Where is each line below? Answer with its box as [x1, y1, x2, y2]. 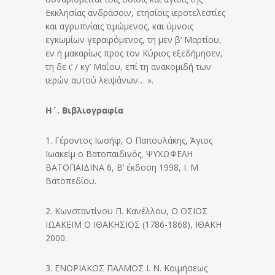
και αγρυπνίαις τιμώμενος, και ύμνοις [45, 20, 193, 32]
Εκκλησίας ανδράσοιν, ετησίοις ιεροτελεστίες [45, 6, 225, 18]
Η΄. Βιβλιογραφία [45, 104, 123, 116]
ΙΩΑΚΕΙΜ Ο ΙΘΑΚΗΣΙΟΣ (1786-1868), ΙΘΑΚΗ [45, 218, 222, 230]
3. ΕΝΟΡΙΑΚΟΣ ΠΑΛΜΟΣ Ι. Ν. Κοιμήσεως [45, 261, 207, 274]
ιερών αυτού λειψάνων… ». [45, 74, 153, 86]
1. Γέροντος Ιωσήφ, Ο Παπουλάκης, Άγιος [45, 134, 212, 146]
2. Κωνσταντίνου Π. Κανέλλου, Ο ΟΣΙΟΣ [45, 204, 207, 217]
